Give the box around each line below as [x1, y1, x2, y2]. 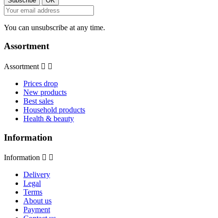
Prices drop [23, 79, 58, 88]
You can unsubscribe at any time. [4, 23, 105, 32]
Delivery [23, 170, 50, 179]
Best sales [23, 96, 54, 105]
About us [23, 197, 52, 205]
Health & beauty [23, 114, 74, 123]
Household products [23, 105, 85, 114]
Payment [23, 205, 50, 214]
